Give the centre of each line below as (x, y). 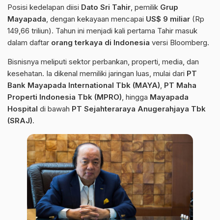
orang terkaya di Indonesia (100, 42)
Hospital (23, 109)
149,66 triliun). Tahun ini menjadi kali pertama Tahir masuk (102, 30)
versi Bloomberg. (179, 42)
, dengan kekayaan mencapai (96, 19)
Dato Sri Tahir (106, 7)
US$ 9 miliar (168, 19)
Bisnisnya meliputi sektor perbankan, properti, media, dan (103, 61)
